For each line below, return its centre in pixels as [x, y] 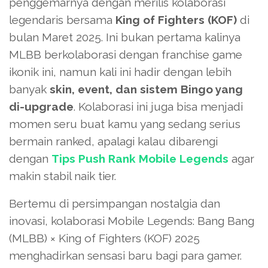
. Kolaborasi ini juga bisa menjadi [158, 106]
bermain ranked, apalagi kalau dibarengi [113, 141]
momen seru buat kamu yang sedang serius [125, 124]
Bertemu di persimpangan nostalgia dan [115, 203]
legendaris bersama [62, 19]
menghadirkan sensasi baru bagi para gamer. [125, 255]
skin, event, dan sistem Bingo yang [146, 89]
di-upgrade [41, 106]
